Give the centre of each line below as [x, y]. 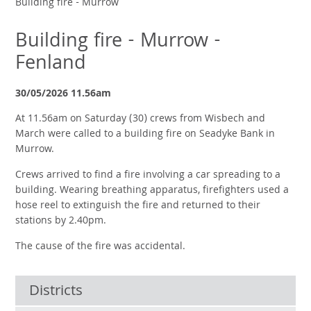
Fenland [51, 65]
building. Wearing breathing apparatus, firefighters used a [152, 191]
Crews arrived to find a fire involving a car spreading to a [148, 175]
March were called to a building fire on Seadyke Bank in [145, 135]
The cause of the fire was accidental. [101, 247]
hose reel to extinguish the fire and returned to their [138, 206]
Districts [56, 292]
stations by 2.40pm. [61, 221]
